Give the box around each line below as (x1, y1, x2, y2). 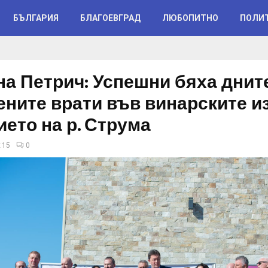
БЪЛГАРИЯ (13, 13, 59, 23)
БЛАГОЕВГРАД (80, 13, 141, 23)
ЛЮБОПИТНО (162, 13, 218, 23)
